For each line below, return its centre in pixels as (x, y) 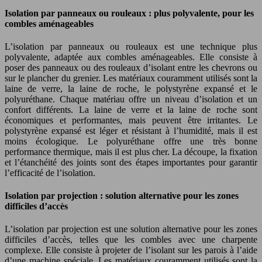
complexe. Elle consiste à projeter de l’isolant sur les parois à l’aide (131, 250)
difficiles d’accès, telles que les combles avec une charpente (131, 240)
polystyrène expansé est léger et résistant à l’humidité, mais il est (131, 130)
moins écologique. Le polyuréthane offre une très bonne (131, 141)
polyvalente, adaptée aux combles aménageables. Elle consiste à (131, 57)
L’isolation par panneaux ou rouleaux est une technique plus (131, 46)
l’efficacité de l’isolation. (50, 173)
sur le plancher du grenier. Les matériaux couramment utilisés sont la (131, 78)
